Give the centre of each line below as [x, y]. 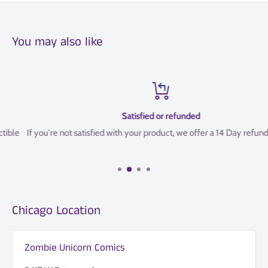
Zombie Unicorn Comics [75, 248]
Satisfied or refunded [135, 116]
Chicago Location [56, 211]
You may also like [57, 42]
